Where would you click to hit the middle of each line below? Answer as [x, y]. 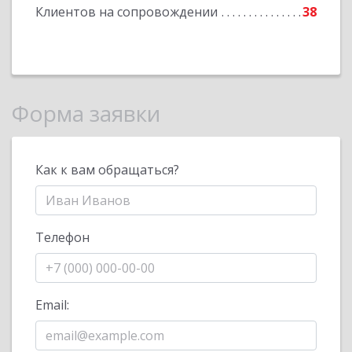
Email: [52, 305]
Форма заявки [86, 113]
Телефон [62, 237]
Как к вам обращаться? [107, 170]
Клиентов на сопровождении [126, 12]
